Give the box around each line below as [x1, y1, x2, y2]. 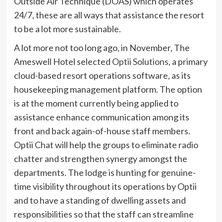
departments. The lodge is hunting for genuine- [13, 167, 196, 178]
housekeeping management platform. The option [13, 84, 202, 95]
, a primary [168, 56, 208, 67]
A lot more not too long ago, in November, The [13, 42, 190, 53]
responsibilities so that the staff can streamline [13, 209, 194, 220]
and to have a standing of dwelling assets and [13, 195, 186, 206]
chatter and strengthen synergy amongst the [13, 153, 187, 164]
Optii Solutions [111, 56, 168, 67]
